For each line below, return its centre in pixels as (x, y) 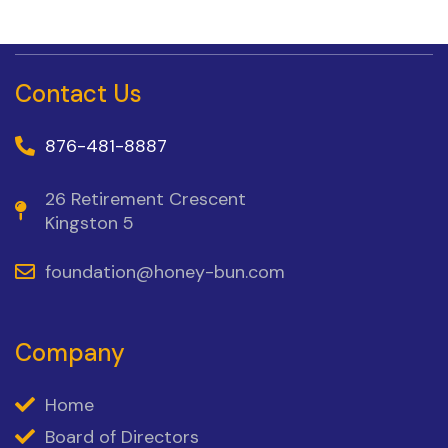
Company (70, 352)
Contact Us (78, 93)
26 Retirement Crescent (145, 198)
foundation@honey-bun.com (165, 271)
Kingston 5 (89, 222)
